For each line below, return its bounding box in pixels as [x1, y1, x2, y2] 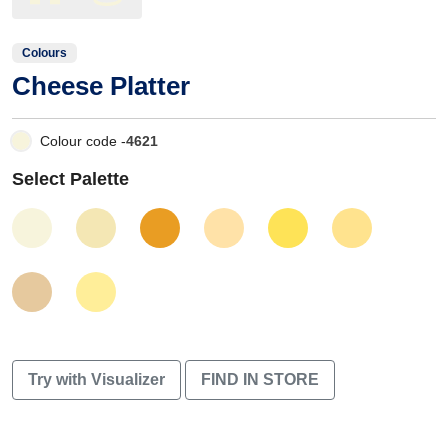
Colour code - [40, 132, 126, 149]
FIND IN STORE [201, 370, 319, 388]
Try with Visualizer [28, 370, 165, 388]
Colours [22, 45, 67, 60]
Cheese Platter [12, 70, 190, 101]
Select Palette [12, 168, 129, 189]
